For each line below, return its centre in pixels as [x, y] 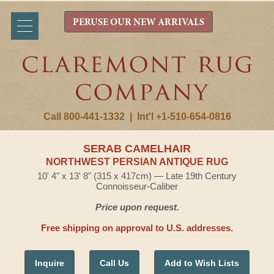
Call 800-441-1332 [84, 117]
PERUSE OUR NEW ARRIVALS [138, 23]
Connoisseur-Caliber [137, 186]
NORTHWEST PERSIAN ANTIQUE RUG [137, 162]
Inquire [50, 263]
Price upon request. [137, 207]
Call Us [114, 263]
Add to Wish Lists [202, 263]
